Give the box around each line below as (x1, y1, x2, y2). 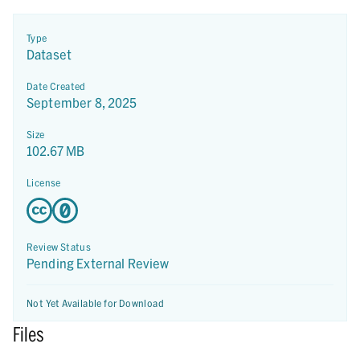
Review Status (27, 241, 92, 252)
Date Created (27, 80, 86, 92)
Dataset (27, 47, 72, 62)
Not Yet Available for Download (27, 297, 164, 309)
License (27, 177, 61, 188)
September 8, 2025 (27, 95, 137, 110)
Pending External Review (27, 256, 170, 271)
